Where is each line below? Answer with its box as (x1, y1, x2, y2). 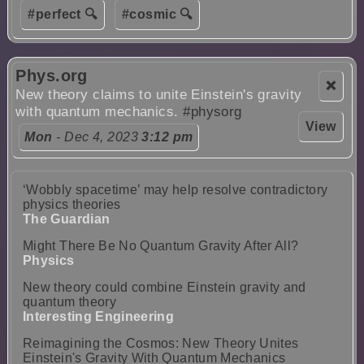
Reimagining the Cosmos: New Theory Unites (23, 336, 299, 351)
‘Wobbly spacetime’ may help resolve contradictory (23, 183, 328, 197)
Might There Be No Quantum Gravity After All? (23, 239, 299, 253)
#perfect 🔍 (28, 6, 97, 21)
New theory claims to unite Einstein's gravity (15, 86, 302, 102)
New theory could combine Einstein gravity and (23, 280, 306, 295)
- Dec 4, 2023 (52, 129, 142, 144)
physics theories (23, 197, 121, 212)
